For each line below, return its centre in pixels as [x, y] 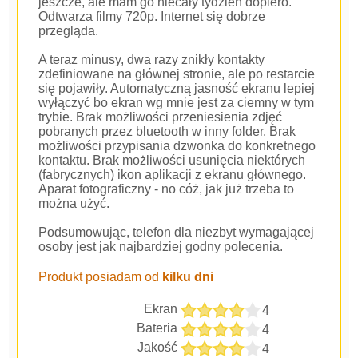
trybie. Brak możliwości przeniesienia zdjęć [161, 117]
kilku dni [188, 276]
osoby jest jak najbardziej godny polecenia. [161, 246]
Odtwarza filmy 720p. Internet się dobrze [152, 16]
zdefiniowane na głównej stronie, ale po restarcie [177, 74]
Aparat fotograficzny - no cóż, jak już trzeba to [167, 189]
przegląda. [69, 30]
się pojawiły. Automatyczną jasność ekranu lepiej [177, 88]
